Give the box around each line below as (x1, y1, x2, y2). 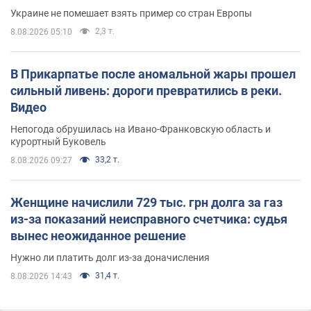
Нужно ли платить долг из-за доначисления (10, 251, 210, 263)
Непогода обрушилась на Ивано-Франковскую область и (10, 123, 271, 135)
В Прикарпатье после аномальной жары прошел (10, 66, 296, 81)
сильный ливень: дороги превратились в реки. (10, 83, 282, 98)
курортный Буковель (10, 135, 106, 147)
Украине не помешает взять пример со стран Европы (10, 7, 252, 19)
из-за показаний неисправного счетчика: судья (10, 211, 287, 226)
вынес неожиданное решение (10, 228, 186, 243)
